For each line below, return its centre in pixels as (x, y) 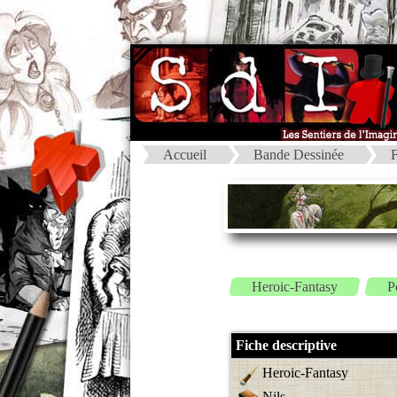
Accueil (185, 154)
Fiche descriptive (286, 346)
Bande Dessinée (298, 154)
